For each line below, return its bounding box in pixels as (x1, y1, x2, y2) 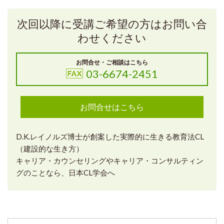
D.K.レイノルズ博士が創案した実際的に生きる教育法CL (15, 132, 204, 141)
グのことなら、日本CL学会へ (15, 168, 115, 177)
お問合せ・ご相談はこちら (76, 58, 148, 66)
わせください (77, 30, 146, 44)
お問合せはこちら (79, 102, 144, 112)
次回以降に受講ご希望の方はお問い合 (17, 16, 207, 30)
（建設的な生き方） (15, 144, 83, 153)
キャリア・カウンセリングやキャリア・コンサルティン (15, 156, 203, 165)
